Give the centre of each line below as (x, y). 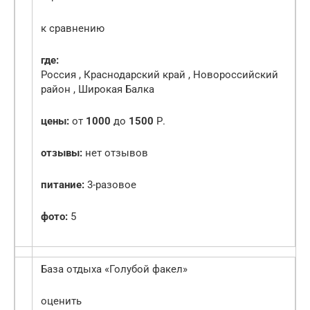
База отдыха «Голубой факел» (114, 270)
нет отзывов (115, 153)
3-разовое (110, 185)
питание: (63, 185)
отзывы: (62, 153)
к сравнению (73, 29)
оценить (61, 301)
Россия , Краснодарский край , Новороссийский (159, 75)
